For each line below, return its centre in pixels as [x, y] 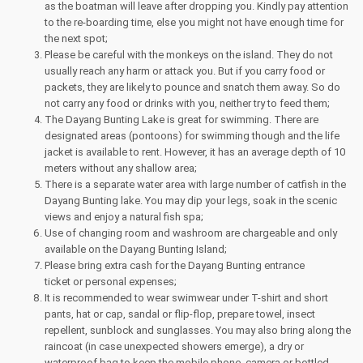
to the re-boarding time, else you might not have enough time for [194, 22]
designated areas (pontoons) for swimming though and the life [192, 136]
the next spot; [76, 38]
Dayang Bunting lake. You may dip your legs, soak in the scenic [191, 201]
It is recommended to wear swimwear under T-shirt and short [186, 298]
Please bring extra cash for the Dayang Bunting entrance [175, 265]
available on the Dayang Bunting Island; [136, 249]
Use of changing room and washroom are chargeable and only [191, 233]
